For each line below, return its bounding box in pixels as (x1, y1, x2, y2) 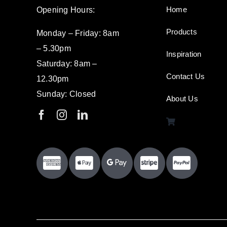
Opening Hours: (36, 6, 95, 15)
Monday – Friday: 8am (36, 29, 119, 38)
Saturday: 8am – (36, 59, 97, 68)
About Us (166, 94, 198, 103)
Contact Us (166, 72, 205, 81)
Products (166, 27, 197, 36)
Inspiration (166, 50, 202, 59)
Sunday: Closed (36, 90, 96, 99)
